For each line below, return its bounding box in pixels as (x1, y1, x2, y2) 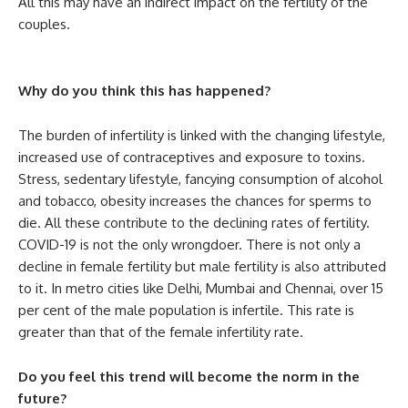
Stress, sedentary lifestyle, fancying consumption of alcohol (18, 169, 382, 188)
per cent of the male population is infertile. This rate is (18, 301, 354, 319)
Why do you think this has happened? (18, 81, 270, 99)
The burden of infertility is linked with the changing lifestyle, (18, 126, 385, 144)
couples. (18, 15, 74, 33)
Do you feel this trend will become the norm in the (18, 367, 360, 385)
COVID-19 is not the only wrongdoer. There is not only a (18, 235, 361, 253)
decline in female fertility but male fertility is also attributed (18, 257, 386, 275)
